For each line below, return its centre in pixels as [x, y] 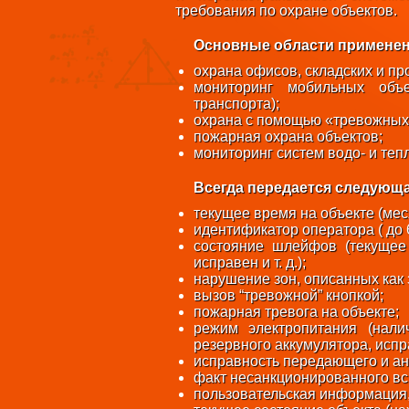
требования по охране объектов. [286, 10]
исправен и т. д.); [250, 262]
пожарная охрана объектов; [288, 136]
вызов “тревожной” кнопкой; [288, 295]
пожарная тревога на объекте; [296, 312]
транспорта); [236, 104]
